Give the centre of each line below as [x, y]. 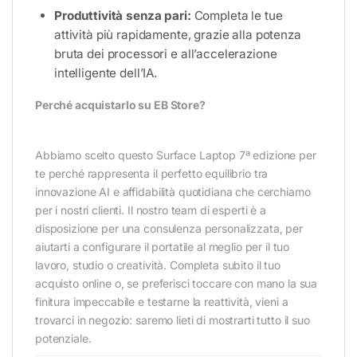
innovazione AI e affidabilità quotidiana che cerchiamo [173, 192]
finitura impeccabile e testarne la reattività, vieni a [162, 302]
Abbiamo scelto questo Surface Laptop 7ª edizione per [176, 155]
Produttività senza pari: [123, 16]
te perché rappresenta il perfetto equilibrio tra [152, 174]
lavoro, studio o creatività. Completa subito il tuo [158, 265]
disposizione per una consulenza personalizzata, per [169, 229]
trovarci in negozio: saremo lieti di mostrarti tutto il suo [173, 320]
